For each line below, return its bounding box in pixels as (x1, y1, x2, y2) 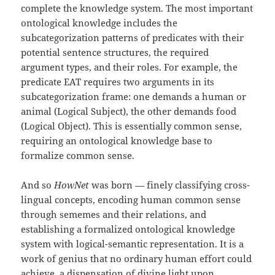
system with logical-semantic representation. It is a (21, 238, 244, 250)
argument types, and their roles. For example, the (21, 61, 238, 74)
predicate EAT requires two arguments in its (21, 76, 215, 88)
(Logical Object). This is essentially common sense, (21, 120, 242, 133)
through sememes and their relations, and (21, 208, 207, 221)
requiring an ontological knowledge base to (21, 134, 213, 147)
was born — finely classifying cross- (89, 179, 250, 192)
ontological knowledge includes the (21, 17, 178, 29)
